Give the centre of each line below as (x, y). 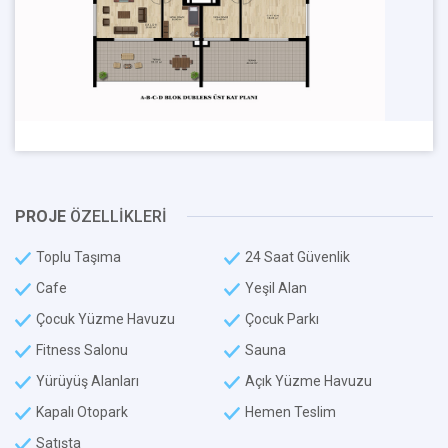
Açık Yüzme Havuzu (308, 381)
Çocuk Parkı (282, 319)
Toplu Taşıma (78, 257)
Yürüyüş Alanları (87, 381)
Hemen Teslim (290, 412)
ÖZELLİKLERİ (116, 217)
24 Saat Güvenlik (297, 257)
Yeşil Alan (276, 288)
